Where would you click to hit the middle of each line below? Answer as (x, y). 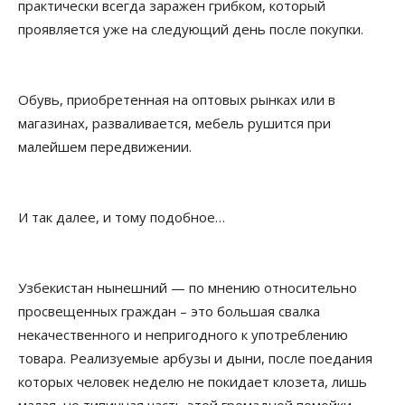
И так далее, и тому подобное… (122, 217)
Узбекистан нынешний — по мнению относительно (188, 288)
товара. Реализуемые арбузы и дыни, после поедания (195, 358)
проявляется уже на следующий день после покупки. (191, 29)
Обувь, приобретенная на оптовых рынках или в (177, 100)
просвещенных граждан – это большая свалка (169, 311)
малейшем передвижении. (105, 147)
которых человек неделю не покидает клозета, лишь (193, 382)
